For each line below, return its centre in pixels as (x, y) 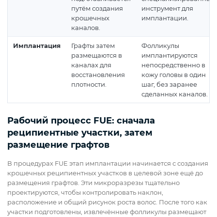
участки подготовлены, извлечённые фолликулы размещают (107, 212)
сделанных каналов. (175, 94)
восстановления (98, 75)
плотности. (89, 85)
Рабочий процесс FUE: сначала (81, 121)
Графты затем (93, 46)
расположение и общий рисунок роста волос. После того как (107, 202)
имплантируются (170, 55)
